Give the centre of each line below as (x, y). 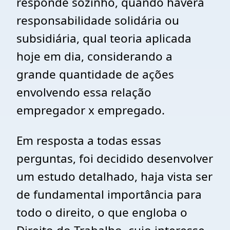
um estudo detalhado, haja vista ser (114, 176)
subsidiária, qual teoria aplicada (104, 38)
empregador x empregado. (91, 110)
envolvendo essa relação (84, 92)
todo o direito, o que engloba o (102, 212)
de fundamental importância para (109, 194)
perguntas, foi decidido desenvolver (115, 158)
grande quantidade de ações (95, 74)
